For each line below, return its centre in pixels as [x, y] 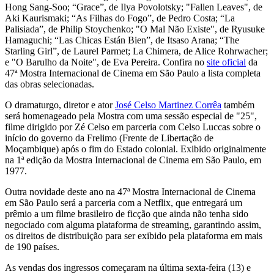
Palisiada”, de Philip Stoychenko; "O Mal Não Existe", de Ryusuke [135, 29]
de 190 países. [32, 246]
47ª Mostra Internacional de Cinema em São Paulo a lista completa [133, 73]
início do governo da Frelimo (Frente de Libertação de [109, 138]
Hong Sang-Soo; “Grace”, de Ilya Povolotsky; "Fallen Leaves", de [134, 7]
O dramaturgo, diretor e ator [60, 105]
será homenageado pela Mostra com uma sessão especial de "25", [131, 116]
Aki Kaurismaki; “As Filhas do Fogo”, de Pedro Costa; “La [120, 18]
